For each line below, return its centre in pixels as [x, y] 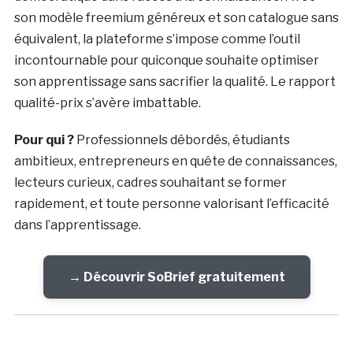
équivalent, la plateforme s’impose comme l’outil [157, 39]
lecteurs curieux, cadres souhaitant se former [150, 183]
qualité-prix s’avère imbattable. [107, 103]
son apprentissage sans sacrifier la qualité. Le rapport [175, 82]
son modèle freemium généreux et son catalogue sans [176, 18]
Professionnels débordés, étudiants [182, 140]
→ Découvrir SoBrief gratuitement [176, 277]
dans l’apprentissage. [77, 225]
